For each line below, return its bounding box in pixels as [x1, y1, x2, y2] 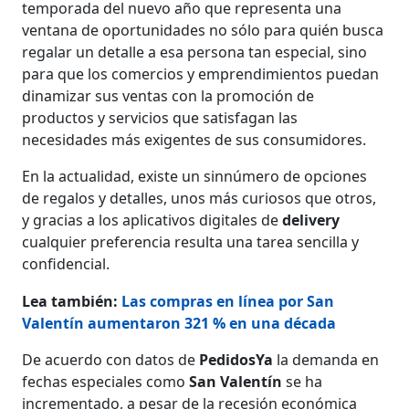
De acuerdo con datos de [22, 349, 200, 370]
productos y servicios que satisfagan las [22, 107, 299, 128]
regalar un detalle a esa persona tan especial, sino [22, 41, 368, 62]
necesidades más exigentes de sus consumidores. [22, 129, 367, 150]
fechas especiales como [22, 371, 190, 392]
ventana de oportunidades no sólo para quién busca [22, 19, 384, 40]
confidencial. [22, 253, 110, 274]
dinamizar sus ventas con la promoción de [22, 85, 315, 106]
